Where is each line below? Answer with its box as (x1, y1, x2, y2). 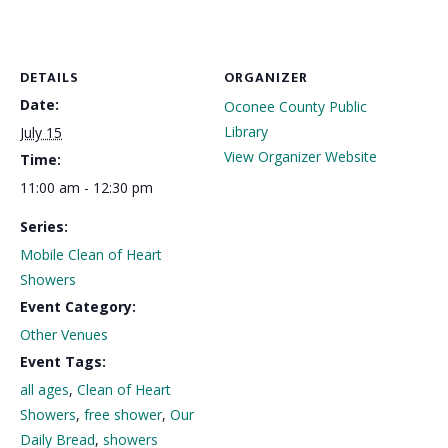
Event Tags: (20, 351, 106, 371)
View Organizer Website (224, 146, 377, 166)
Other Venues (20, 324, 108, 344)
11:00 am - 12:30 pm (20, 177, 153, 197)
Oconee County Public (224, 96, 367, 116)
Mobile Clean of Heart (20, 244, 162, 264)
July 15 (20, 122, 62, 142)
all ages (20, 379, 69, 399)
